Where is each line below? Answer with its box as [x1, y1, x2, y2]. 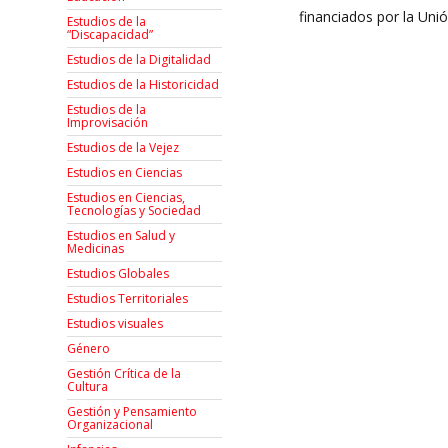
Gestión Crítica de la [67, 365, 182, 383]
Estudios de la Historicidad [67, 76, 220, 94]
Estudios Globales [67, 265, 170, 283]
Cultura [67, 378, 109, 396]
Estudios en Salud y [67, 227, 176, 245]
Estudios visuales [67, 315, 164, 333]
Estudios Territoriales [67, 290, 189, 308]
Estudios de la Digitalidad [67, 51, 212, 69]
